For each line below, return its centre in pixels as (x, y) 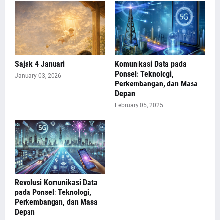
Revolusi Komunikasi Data (56, 182)
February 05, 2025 (139, 105)
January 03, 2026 (38, 76)
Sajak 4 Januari (40, 64)
